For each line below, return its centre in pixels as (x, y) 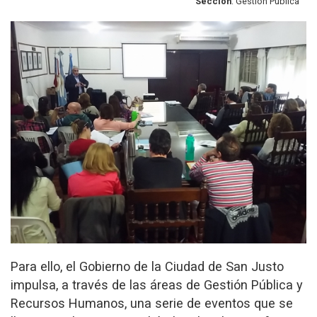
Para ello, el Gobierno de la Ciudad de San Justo (147, 266)
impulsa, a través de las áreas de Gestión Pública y (157, 284)
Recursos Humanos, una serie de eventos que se (152, 303)
